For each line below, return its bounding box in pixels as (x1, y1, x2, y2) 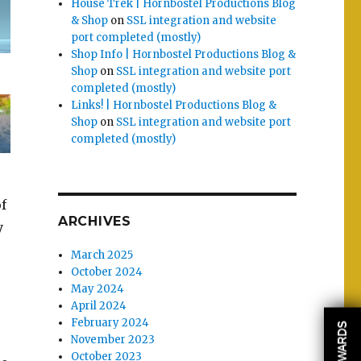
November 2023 (71, 333, 156, 347)
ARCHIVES (57, 214, 131, 230)
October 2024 (71, 265, 143, 280)
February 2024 (71, 316, 150, 330)
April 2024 (71, 299, 127, 313)
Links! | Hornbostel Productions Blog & (71, 98, 277, 113)
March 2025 (71, 248, 134, 263)
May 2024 (71, 282, 125, 297)
